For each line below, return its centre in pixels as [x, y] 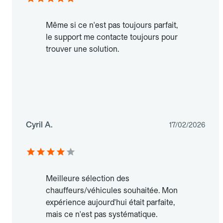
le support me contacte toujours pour [112, 37]
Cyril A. [39, 125]
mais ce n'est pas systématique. [102, 215]
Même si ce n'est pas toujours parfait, [112, 25]
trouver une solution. [82, 49]
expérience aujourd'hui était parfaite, [110, 203]
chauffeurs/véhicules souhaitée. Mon [112, 191]
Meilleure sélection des [88, 179]
